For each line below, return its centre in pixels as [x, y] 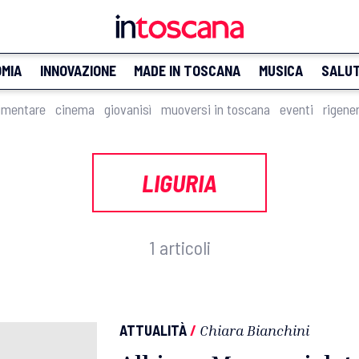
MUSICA [280, 71]
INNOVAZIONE [78, 71]
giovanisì [128, 109]
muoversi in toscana [216, 109]
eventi [296, 109]
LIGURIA [179, 183]
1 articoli [179, 247]
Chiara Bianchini [254, 330]
